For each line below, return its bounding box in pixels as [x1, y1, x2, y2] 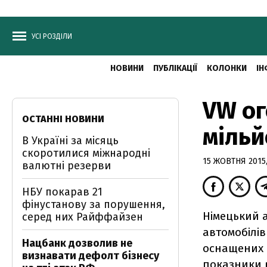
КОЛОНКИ [206, 63, 247, 73]
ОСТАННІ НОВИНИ [22, 113, 104, 125]
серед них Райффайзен [22, 210, 143, 223]
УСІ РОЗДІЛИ [32, 32, 72, 41]
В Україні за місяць [22, 134, 119, 147]
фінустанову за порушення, [22, 198, 165, 211]
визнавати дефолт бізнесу [22, 249, 159, 262]
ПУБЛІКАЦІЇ [153, 63, 197, 73]
